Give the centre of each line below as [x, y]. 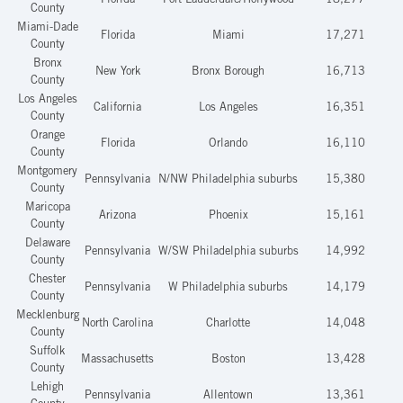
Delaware [47, 244]
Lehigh [47, 388]
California [117, 108]
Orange [47, 136]
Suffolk [47, 352]
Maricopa [47, 208]
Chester [47, 280]
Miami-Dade [47, 28]
